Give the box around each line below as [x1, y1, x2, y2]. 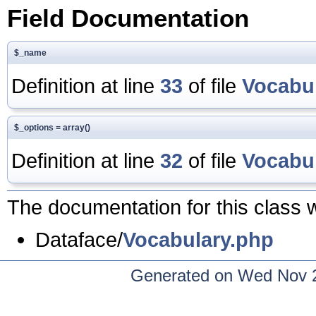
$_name [14, 47, 47, 58]
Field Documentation [7, 4, 249, 32]
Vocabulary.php [123, 227, 274, 251]
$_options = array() [14, 122, 90, 133]
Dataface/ [35, 227, 123, 251]
